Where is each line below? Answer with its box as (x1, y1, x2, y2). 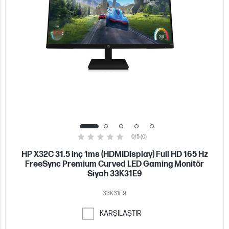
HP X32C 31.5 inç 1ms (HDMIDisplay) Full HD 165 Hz (21, 149, 208, 159)
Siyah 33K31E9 (87, 169, 142, 179)
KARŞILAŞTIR (100, 209, 142, 218)
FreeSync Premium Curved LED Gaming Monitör (25, 159, 204, 169)
